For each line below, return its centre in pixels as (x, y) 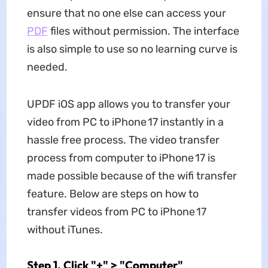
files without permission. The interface (143, 31)
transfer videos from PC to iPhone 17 (116, 212)
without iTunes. (65, 230)
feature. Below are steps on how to (112, 194)
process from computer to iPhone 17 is (121, 158)
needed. (47, 67)
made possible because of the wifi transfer (132, 176)
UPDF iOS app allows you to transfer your (128, 104)
